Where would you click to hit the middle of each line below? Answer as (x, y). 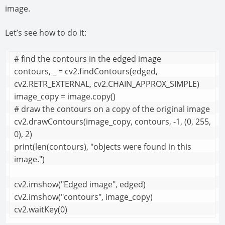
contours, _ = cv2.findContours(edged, (86, 72)
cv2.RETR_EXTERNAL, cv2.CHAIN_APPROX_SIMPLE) (107, 84)
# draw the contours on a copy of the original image (112, 109)
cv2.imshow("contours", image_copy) (83, 197)
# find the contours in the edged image (88, 59)
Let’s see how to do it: (46, 33)
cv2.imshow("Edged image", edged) (80, 185)
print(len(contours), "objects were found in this (103, 147)
